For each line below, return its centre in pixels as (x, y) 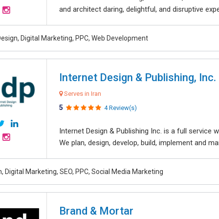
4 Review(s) (120, 108)
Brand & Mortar (96, 211)
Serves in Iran (82, 94)
